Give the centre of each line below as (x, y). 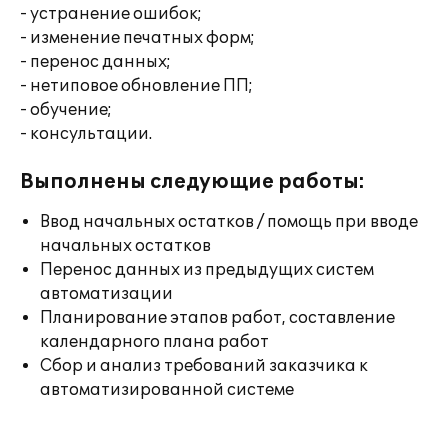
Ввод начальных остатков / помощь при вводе (229, 222)
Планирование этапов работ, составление (217, 318)
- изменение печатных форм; (137, 38)
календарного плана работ (154, 342)
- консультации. (86, 134)
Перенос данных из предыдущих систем (207, 270)
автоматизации (106, 294)
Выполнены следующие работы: (192, 182)
